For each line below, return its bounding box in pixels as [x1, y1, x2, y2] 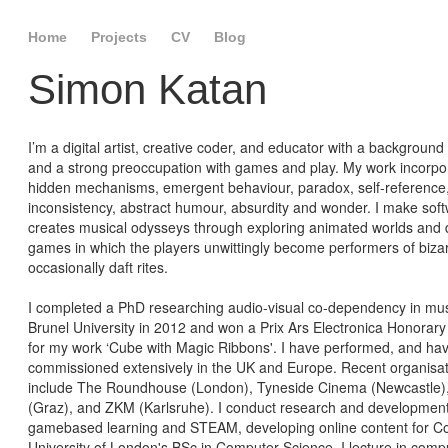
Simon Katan [28, 66, 267, 113]
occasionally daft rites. [28, 257, 168, 277]
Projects [91, 29, 147, 45]
